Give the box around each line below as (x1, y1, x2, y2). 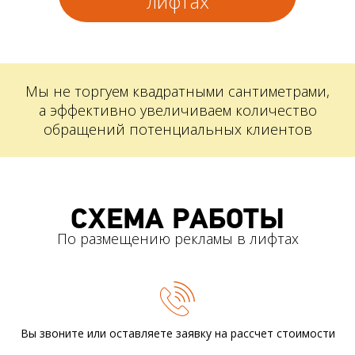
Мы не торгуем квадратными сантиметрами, (25, 82, 330, 101)
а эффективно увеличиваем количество (38, 101, 317, 120)
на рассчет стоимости (214, 326, 335, 341)
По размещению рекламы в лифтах (56, 229, 299, 248)
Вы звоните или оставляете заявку (20, 326, 215, 341)
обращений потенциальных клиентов (43, 120, 312, 139)
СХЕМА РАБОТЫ (71, 201, 284, 238)
